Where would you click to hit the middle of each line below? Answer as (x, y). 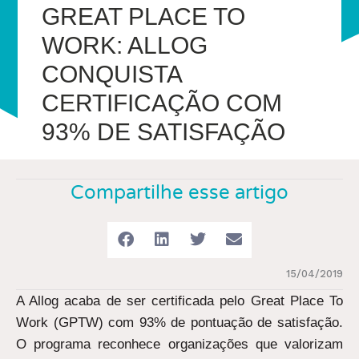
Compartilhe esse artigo (179, 192)
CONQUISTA (112, 74)
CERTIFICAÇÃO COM (162, 103)
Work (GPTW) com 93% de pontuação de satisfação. (179, 322)
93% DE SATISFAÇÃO (164, 131)
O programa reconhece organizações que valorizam (179, 344)
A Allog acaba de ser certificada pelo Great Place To (179, 301)
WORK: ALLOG (125, 45)
